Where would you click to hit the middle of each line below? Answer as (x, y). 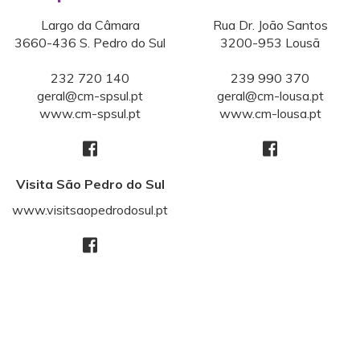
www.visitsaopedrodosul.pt (90, 210)
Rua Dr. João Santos (270, 25)
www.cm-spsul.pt (90, 113)
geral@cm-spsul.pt (90, 96)
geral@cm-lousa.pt (270, 96)
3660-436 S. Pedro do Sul (90, 43)
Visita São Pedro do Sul (90, 184)
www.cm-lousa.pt (270, 113)
